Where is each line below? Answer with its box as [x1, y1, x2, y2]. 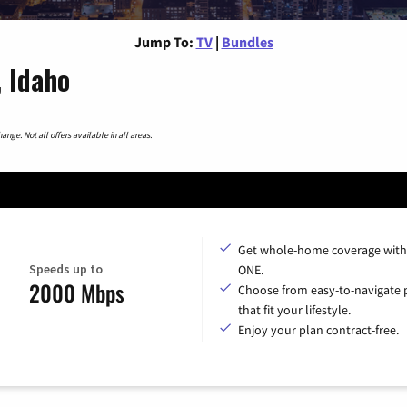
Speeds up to [29, 261, 103, 278]
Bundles [221, 32, 273, 51]
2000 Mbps [29, 276, 124, 310]
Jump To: [134, 32, 194, 51]
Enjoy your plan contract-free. [238, 321, 399, 338]
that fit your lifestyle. [238, 301, 351, 318]
